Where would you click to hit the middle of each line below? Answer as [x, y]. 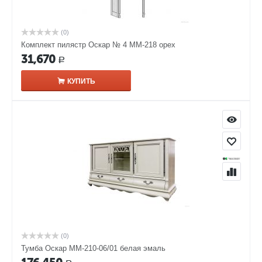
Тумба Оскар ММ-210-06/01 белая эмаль [93, 249]
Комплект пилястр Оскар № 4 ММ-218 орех [98, 45]
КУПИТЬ [81, 82]
